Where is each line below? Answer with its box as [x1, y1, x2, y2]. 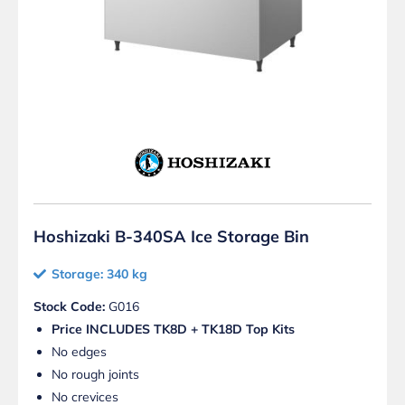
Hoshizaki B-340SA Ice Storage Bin [33, 225, 309, 247]
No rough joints [52, 365, 139, 382]
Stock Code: [33, 297, 105, 315]
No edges [52, 343, 107, 360]
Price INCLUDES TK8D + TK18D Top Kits [52, 320, 295, 337]
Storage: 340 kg [52, 265, 147, 282]
